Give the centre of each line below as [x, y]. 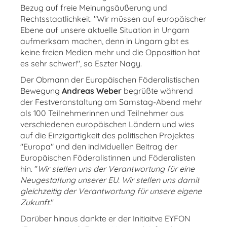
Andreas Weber [93, 91]
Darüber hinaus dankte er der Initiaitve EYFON [105, 218]
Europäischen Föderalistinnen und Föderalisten [108, 158]
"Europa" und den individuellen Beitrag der [99, 146]
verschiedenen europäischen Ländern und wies [107, 124]
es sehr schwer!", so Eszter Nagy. [81, 63]
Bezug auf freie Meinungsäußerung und [94, 8]
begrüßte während [158, 91]
